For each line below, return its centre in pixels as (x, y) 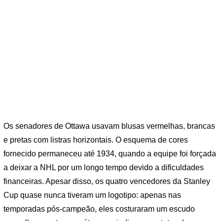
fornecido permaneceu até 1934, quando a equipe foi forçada (110, 154)
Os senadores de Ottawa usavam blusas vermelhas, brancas (109, 126)
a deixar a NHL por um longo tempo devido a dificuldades (104, 168)
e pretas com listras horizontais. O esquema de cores (96, 140)
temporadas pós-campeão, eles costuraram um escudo (99, 209)
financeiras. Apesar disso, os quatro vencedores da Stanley (107, 182)
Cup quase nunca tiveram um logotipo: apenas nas (92, 195)
